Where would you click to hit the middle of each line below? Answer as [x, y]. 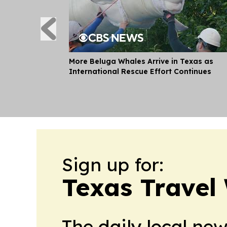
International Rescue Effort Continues [140, 72]
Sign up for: [113, 165]
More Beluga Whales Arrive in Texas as [141, 62]
